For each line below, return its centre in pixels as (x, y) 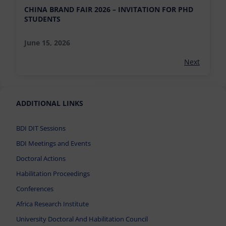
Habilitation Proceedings (53, 173)
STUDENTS (42, 19)
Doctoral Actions (41, 158)
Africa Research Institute (52, 204)
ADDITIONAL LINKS (50, 103)
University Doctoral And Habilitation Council (82, 219)
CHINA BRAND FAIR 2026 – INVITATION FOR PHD (109, 9)
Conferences (35, 188)
